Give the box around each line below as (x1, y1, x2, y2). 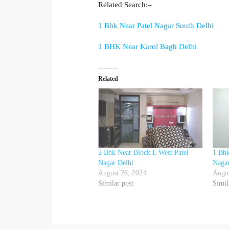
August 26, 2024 (98, 169, 146, 177)
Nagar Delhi (98, 159, 133, 167)
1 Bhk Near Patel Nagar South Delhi (98, 21, 214, 30)
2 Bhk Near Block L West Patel (98, 149, 189, 157)
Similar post (98, 179, 133, 188)
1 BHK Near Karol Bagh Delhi (98, 42, 196, 51)
